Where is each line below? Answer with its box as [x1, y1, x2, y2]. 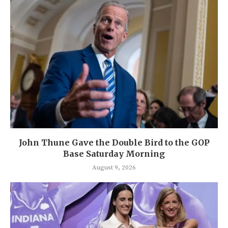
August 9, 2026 [92, 163, 136, 172]
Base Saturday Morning [63, 149, 165, 159]
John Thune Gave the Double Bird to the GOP [18, 137, 210, 148]
